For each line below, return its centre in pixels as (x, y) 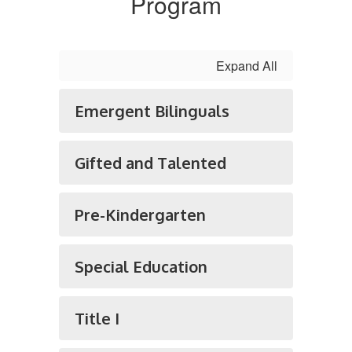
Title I (97, 318)
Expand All (247, 66)
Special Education (141, 266)
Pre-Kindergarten (140, 214)
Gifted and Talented (150, 163)
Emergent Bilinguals (152, 111)
